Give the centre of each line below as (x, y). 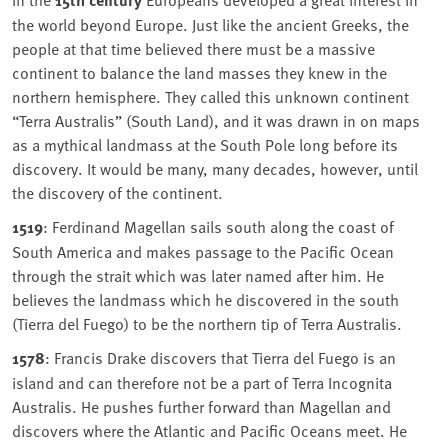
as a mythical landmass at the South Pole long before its (205, 144)
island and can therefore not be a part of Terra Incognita (202, 382)
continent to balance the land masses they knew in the (199, 72)
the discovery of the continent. (117, 192)
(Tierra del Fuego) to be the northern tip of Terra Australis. (207, 323)
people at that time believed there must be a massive (193, 48)
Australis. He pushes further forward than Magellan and (201, 406)
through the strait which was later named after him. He (198, 275)
